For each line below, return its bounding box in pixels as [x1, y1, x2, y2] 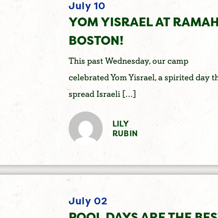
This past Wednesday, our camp [68, 55, 188, 67]
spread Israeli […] [68, 89, 136, 100]
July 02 [68, 194, 108, 208]
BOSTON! [68, 32, 124, 49]
